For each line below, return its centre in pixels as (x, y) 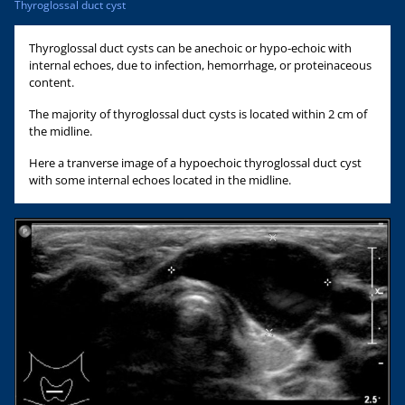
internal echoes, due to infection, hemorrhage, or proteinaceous (200, 65)
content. (52, 82)
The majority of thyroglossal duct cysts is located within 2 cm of (198, 113)
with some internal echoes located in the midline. (160, 179)
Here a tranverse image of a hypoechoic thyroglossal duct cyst (195, 162)
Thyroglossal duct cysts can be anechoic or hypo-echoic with (190, 47)
